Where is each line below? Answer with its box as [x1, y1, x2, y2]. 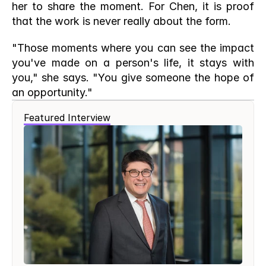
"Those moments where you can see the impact [12, 42, 254, 54]
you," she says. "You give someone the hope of [12, 71, 254, 84]
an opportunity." [12, 86, 93, 99]
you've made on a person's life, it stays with [12, 56, 254, 69]
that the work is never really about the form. [12, 15, 231, 27]
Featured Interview [24, 112, 110, 123]
